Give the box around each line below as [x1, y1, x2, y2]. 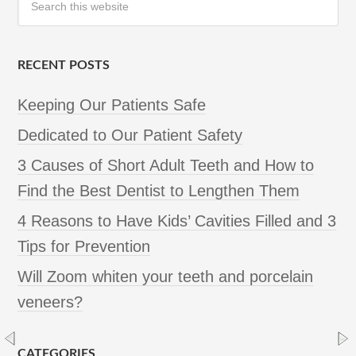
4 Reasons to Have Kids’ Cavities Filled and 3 [17, 211, 337, 230]
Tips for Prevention [17, 237, 151, 255]
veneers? [17, 292, 83, 311]
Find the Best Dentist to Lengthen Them [17, 181, 300, 199]
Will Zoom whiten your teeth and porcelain [17, 267, 314, 285]
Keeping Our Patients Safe [17, 95, 207, 114]
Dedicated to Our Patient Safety [17, 126, 243, 144]
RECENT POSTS [17, 58, 110, 72]
